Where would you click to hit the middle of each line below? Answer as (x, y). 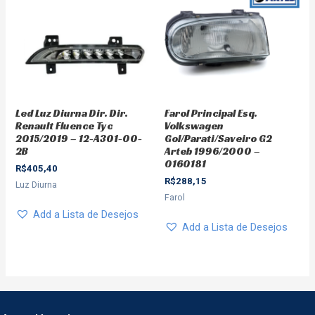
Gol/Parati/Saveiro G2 (218, 138)
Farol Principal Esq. (211, 113)
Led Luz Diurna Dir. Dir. (72, 113)
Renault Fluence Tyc (64, 126)
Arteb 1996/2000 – (212, 151)
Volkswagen (194, 126)
